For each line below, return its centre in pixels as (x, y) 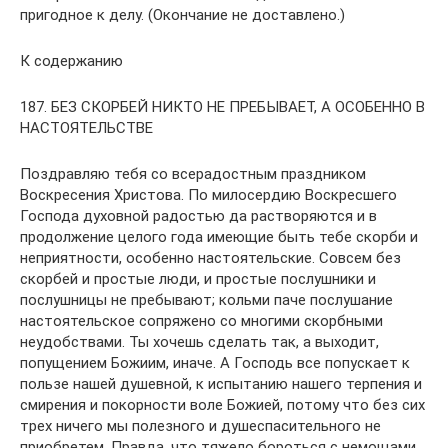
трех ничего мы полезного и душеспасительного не (200, 425)
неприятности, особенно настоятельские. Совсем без (210, 257)
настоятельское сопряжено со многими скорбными (201, 320)
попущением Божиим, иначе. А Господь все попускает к (215, 362)
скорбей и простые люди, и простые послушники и (198, 278)
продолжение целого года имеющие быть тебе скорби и (219, 236)
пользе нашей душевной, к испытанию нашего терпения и (221, 383)
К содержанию (71, 60)
